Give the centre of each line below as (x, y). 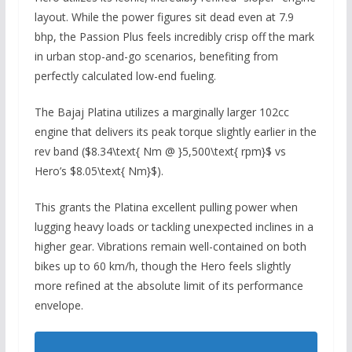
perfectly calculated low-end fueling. (125, 75)
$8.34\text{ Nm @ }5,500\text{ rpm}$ (178, 151)
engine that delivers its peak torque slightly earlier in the (175, 131)
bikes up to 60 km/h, (86, 266)
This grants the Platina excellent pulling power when (166, 207)
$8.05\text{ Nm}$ (113, 170)
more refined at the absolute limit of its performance (169, 285)
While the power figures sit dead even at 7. (178, 16)
